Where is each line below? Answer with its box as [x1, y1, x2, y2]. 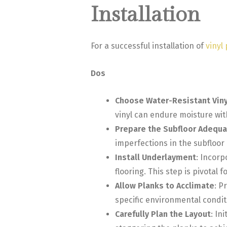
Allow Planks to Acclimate [115, 180, 214, 191]
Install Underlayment [115, 152, 196, 162]
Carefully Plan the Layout [115, 209, 211, 219]
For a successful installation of [90, 41, 206, 51]
